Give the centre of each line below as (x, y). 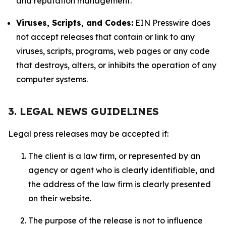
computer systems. (52, 79)
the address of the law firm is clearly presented (120, 184)
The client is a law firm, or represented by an (114, 156)
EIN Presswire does (172, 23)
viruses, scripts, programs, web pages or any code (113, 51)
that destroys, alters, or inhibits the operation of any (116, 65)
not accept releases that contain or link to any (105, 37)
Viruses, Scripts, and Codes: (75, 23)
